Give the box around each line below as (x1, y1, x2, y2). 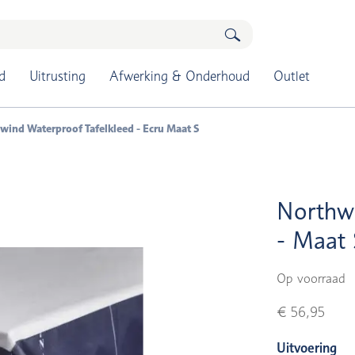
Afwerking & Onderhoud (109, 68, 250, 84)
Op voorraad (277, 271, 346, 286)
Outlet (273, 68, 310, 84)
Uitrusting (29, 68, 86, 84)
